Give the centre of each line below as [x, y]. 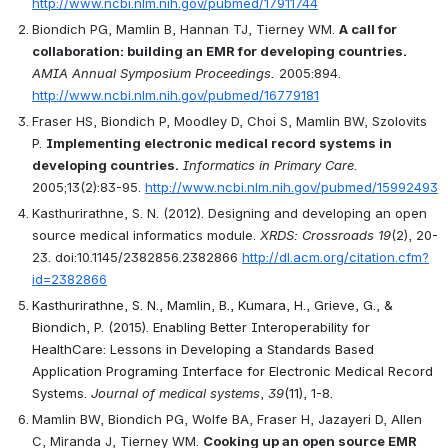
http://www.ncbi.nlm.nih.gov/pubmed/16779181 [175, 94]
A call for [368, 28]
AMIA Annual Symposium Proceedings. [153, 72]
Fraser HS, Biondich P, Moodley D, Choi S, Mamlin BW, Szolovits [229, 120]
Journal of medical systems [175, 392]
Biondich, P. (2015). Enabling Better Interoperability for [201, 326]
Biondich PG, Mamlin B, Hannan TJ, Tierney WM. [185, 28]
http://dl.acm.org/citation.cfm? [335, 256]
